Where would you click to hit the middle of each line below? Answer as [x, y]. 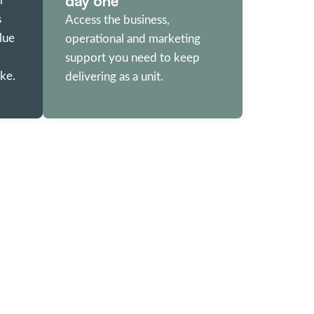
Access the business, [117, 20]
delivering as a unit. [114, 76]
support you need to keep [132, 57]
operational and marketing [133, 39]
